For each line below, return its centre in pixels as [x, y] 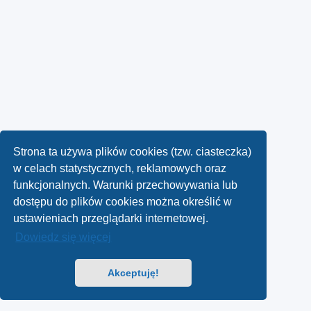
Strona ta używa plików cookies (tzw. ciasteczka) [133, 151]
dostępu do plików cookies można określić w [123, 201]
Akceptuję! [133, 273]
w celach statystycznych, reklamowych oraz [120, 168]
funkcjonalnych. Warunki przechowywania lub [126, 185]
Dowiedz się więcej [64, 237]
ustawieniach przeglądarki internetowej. [111, 218]
